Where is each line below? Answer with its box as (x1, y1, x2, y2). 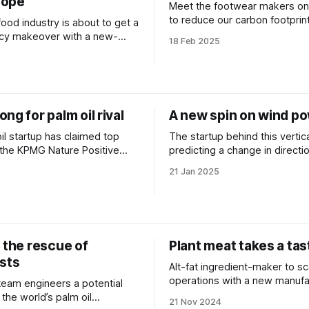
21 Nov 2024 (169, 297, 221, 307)
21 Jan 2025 (169, 166, 219, 177)
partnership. (169, 288, 225, 301)
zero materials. (169, 28, 239, 40)
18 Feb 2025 (169, 36, 220, 46)
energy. (169, 158, 205, 170)
